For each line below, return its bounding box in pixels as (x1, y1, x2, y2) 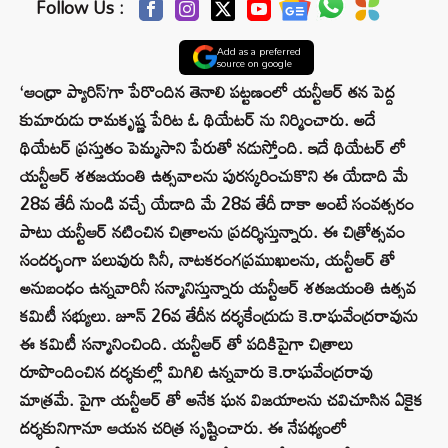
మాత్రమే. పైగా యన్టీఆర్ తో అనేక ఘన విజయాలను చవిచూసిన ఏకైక (20, 383, 423, 417)
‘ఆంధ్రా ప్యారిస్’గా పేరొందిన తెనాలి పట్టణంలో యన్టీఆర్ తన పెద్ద (20, 75, 395, 109)
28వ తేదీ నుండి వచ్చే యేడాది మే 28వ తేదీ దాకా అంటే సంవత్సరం (20, 187, 414, 221)
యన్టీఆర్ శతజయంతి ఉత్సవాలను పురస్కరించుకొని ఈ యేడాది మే (20, 159, 408, 193)
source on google (216, 53, 292, 74)
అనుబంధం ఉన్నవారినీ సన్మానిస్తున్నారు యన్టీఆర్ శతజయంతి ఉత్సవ (20, 271, 416, 305)
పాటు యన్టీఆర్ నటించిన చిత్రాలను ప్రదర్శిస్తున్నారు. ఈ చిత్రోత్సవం (20, 215, 405, 249)
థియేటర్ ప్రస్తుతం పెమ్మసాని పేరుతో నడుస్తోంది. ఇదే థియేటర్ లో (20, 131, 406, 165)
